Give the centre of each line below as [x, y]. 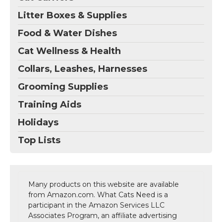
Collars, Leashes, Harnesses [83, 69]
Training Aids [50, 104]
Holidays [38, 122]
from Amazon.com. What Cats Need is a [98, 194]
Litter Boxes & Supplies [72, 15]
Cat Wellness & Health [69, 51]
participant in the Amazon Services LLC [96, 205]
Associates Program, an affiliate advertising [103, 215]
